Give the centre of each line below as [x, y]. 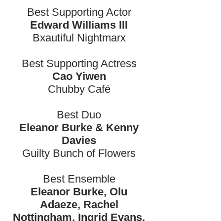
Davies [79, 140]
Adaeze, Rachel [79, 204]
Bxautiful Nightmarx [79, 38]
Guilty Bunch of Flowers [79, 153]
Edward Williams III [79, 25]
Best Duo [79, 115]
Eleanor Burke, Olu [79, 192]
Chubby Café [79, 89]
